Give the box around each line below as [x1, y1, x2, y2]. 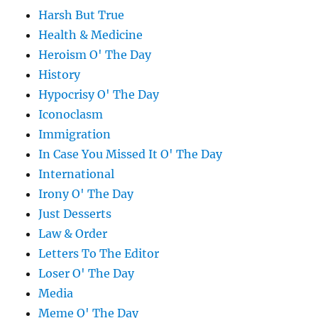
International [38, 166, 115, 181]
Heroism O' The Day [38, 47, 152, 62]
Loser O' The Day [38, 265, 135, 280]
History [38, 67, 81, 82]
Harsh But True [38, 7, 125, 22]
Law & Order [38, 226, 108, 241]
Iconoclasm [38, 106, 104, 121]
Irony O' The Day [38, 186, 134, 201]
